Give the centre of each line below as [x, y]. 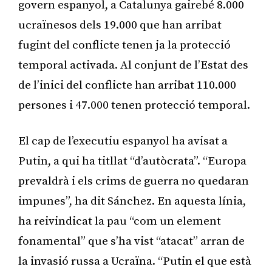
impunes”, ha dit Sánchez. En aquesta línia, [132, 201]
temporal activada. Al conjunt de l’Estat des [133, 65]
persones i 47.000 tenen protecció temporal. [134, 105]
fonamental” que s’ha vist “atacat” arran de [131, 241]
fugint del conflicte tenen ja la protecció [124, 45]
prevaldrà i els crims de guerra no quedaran [134, 181]
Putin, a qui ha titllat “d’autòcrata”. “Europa [132, 161]
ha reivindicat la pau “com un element [120, 221]
